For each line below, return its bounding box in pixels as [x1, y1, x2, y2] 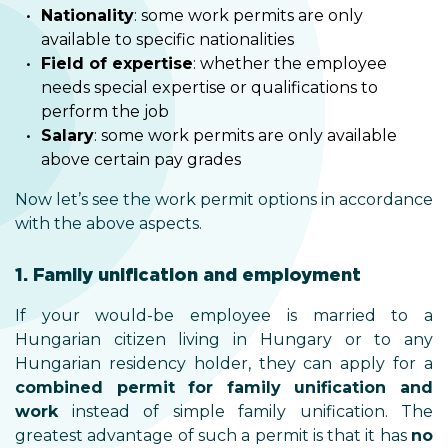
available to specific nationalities [41, 30, 294, 49]
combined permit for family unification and [15, 378, 433, 397]
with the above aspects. [15, 214, 202, 233]
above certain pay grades [41, 150, 241, 169]
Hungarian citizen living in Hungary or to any [15, 330, 433, 349]
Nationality [41, 6, 134, 25]
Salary [41, 126, 94, 145]
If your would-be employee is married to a [15, 306, 433, 325]
